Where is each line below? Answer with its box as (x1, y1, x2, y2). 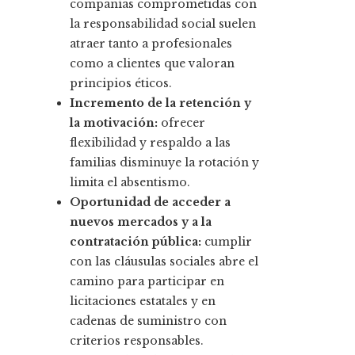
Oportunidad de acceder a (70, 195, 231, 210)
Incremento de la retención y (70, 96, 251, 111)
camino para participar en (70, 274, 224, 289)
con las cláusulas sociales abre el (70, 254, 258, 269)
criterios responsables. (70, 334, 204, 349)
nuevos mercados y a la (70, 215, 212, 230)
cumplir (201, 235, 252, 250)
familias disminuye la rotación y (70, 155, 259, 170)
